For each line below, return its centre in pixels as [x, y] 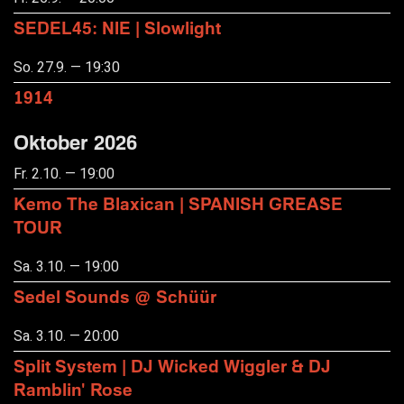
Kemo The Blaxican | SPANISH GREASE [178, 204]
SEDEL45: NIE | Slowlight [117, 28]
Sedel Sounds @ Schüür [115, 297]
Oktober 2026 [75, 142]
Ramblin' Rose [73, 390]
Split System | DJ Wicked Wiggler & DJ [172, 366]
